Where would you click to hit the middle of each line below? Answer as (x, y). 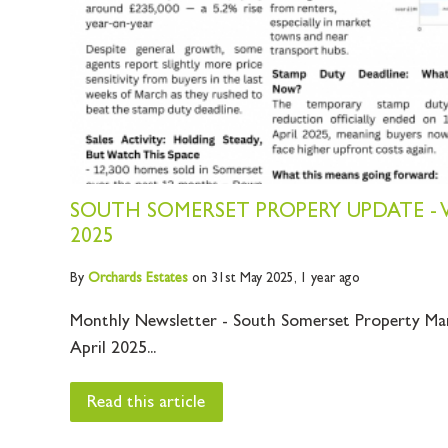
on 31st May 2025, (243, 278)
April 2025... (112, 350)
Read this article (146, 403)
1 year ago (329, 278)
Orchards (114, 278)
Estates (164, 278)
